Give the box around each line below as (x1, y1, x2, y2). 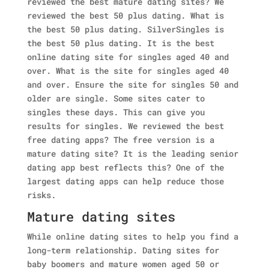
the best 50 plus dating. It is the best (26, 37, 214, 49)
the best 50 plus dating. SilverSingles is (26, 23, 224, 35)
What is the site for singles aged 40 (55, 65, 229, 76)
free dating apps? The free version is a (26, 134, 214, 145)
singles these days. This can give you (26, 106, 205, 118)
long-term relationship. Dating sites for (26, 244, 219, 256)
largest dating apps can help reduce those (26, 175, 224, 187)
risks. (26, 189, 56, 201)
